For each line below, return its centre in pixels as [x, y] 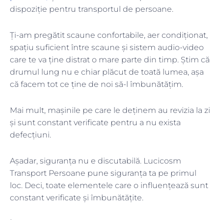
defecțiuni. [30, 135]
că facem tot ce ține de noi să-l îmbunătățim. [97, 84]
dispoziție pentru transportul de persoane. [93, 9]
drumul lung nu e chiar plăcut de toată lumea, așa [107, 72]
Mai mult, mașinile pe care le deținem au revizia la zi [110, 110]
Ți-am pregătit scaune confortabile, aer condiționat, [109, 35]
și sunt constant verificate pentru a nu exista [95, 123]
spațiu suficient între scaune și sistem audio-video [107, 48]
